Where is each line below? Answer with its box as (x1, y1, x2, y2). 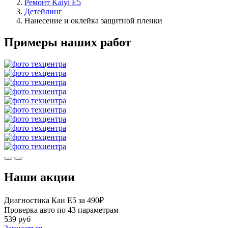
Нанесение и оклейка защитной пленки (24, 16, 162, 25)
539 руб (4, 214, 31, 223)
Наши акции (4, 170, 75, 184)
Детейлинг (24, 7, 62, 16)
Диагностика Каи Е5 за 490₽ (4, 195, 104, 205)
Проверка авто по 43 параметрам (4, 205, 119, 214)
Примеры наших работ (4, 35, 131, 49)
